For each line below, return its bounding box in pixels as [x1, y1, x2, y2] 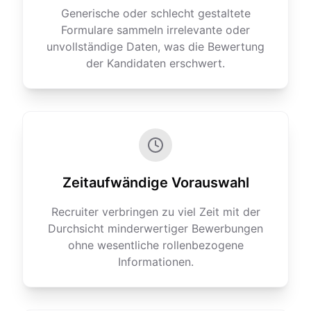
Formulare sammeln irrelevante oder [61, 23, 250, 37]
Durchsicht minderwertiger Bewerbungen [48, 221, 263, 235]
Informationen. [117, 255, 194, 269]
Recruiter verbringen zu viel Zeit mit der [51, 205, 260, 219]
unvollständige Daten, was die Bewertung [47, 40, 264, 53]
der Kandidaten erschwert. [86, 56, 225, 70]
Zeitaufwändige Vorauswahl [62, 174, 249, 191]
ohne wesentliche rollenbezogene [67, 238, 244, 252]
